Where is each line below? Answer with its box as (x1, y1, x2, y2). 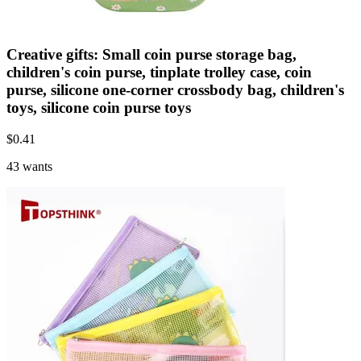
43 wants (6, 160, 52, 173)
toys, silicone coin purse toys (6, 99, 191, 117)
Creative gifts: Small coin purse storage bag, (6, 46, 297, 64)
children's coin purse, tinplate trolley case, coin (6, 64, 312, 81)
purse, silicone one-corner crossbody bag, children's (6, 81, 344, 99)
